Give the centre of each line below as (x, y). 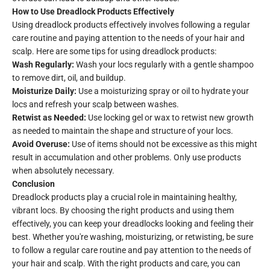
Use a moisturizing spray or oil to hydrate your (163, 91)
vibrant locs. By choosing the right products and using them (123, 211)
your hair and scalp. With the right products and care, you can (126, 264)
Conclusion (33, 184)
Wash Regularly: (43, 65)
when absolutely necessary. (63, 171)
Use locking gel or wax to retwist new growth (170, 118)
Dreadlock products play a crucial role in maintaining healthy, (124, 197)
